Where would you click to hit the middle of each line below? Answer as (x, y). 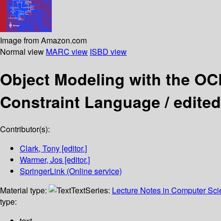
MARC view (67, 51)
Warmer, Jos (41, 160)
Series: (99, 190)
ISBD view (108, 51)
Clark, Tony (40, 148)
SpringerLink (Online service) (71, 171)
